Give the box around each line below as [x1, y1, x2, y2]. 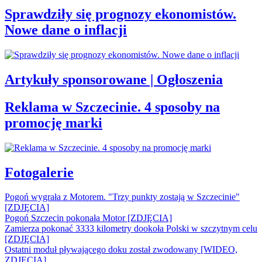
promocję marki [5, 115, 102, 130]
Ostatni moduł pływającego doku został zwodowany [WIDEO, [5, 244, 237, 255]
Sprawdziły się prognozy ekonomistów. [5, 6, 236, 22]
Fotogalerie [5, 164, 74, 180]
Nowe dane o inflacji [5, 22, 127, 38]
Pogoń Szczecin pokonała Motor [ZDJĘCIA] [5, 213, 172, 223]
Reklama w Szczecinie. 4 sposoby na [5, 99, 220, 115]
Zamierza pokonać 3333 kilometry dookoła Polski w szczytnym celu [5, 223, 257, 234]
